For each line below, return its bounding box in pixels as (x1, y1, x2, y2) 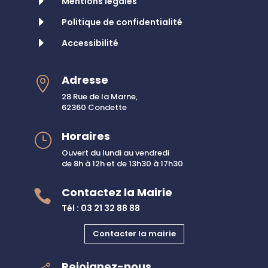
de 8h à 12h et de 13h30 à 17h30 (62, 158, 183, 170)
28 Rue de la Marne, (62, 91, 138, 103)
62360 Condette (62, 102, 127, 114)
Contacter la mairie (92, 228, 176, 240)
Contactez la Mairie (62, 185, 172, 200)
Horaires (62, 129, 110, 144)
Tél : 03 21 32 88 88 (62, 202, 140, 215)
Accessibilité (62, 37, 118, 50)
